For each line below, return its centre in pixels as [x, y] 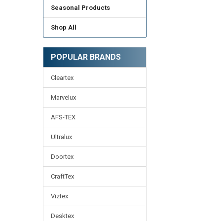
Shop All [63, 27]
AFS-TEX [63, 117]
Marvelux [63, 98]
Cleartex [62, 78]
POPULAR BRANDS [86, 57]
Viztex [59, 196]
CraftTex [62, 177]
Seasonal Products [80, 7]
